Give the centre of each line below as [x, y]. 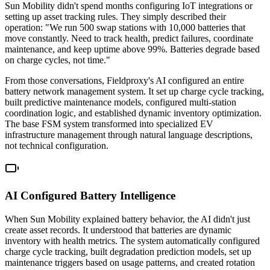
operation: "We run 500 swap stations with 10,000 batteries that [125, 28]
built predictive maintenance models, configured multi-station [121, 102]
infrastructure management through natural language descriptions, [129, 135]
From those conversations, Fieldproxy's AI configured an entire [124, 81]
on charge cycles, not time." [58, 60]
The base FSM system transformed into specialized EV [109, 124]
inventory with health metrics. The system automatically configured [132, 240]
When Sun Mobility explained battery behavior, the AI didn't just [127, 219]
